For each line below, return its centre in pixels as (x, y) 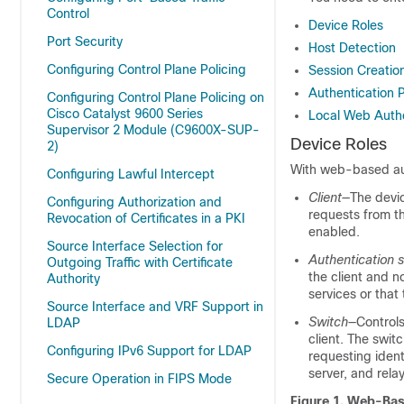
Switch (328, 322)
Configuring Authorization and (134, 202)
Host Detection (352, 48)
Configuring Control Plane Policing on (156, 97)
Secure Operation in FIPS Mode (139, 379)
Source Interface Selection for (135, 246)
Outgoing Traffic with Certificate (140, 262)
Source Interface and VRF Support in (155, 307)
